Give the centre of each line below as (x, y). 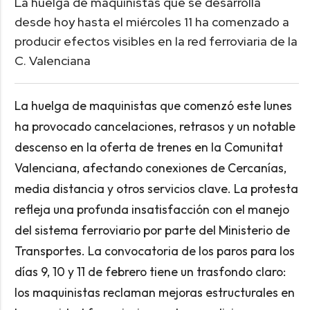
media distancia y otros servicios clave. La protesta (156, 189)
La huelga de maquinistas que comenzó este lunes (153, 106)
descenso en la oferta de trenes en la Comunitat (148, 147)
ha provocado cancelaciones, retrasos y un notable (155, 127)
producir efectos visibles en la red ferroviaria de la (156, 42)
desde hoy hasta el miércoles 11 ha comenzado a (152, 22)
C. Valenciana (52, 61)
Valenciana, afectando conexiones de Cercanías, (150, 168)
